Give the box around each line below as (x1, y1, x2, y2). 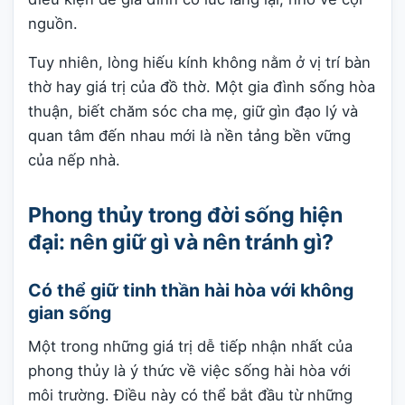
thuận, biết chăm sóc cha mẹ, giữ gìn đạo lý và (28, 102, 358, 121)
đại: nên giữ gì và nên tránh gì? (28, 229, 334, 255)
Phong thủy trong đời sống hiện (28, 202, 343, 228)
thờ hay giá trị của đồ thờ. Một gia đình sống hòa (28, 78, 375, 97)
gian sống (28, 302, 111, 325)
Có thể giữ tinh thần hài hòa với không (28, 279, 353, 302)
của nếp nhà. (28, 151, 120, 170)
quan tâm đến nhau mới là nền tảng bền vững (28, 127, 351, 146)
